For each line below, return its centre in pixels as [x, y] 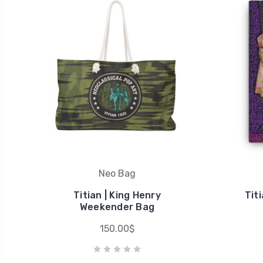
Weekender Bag [117, 207]
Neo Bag [117, 173]
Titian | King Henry [117, 195]
